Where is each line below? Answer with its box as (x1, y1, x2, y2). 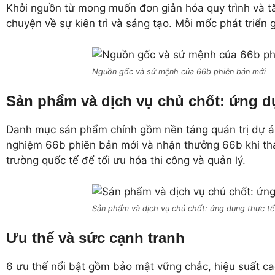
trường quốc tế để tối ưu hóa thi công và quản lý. (6, 154, 246, 167)
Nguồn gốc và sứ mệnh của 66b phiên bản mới (92, 66, 266, 76)
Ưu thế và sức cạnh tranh (6, 230, 185, 247)
